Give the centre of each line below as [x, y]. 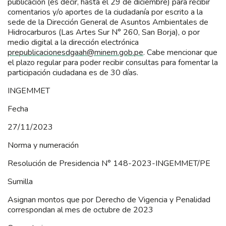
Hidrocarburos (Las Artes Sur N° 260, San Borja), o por [104, 32]
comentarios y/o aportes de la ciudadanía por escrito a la [105, 12]
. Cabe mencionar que [180, 52]
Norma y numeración [43, 145]
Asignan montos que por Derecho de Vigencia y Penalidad [109, 200]
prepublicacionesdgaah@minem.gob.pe [75, 52]
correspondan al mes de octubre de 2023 [80, 210]
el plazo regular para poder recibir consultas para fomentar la [113, 62]
